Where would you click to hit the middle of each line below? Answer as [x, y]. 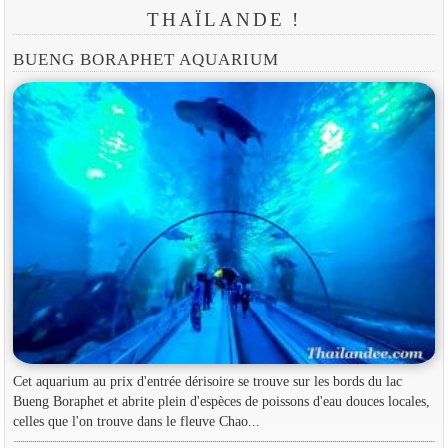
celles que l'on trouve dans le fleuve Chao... [136, 421]
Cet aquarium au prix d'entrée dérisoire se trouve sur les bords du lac [207, 381]
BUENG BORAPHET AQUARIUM [146, 59]
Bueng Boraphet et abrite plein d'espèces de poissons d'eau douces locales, [221, 401]
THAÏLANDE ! [224, 20]
